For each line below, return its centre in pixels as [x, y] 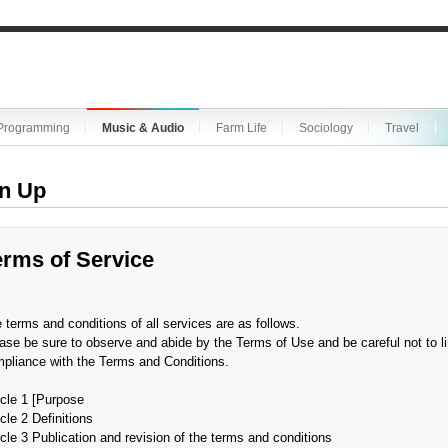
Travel [402, 128]
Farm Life [241, 128]
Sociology [326, 128]
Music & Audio [143, 128]
